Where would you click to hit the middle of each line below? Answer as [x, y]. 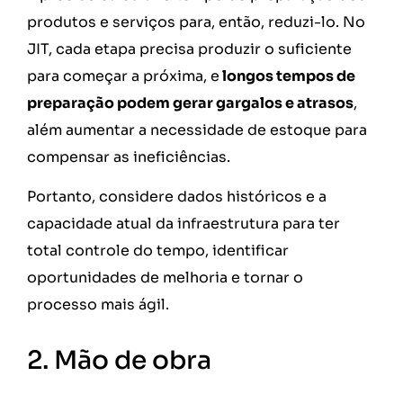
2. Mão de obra [122, 360]
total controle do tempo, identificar [158, 251]
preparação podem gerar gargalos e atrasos [190, 103]
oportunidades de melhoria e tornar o [165, 278]
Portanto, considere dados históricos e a [177, 197]
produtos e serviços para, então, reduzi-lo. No [196, 22]
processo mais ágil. [100, 305]
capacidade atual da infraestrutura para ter [184, 224]
